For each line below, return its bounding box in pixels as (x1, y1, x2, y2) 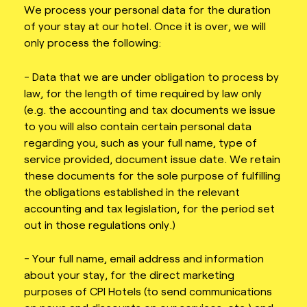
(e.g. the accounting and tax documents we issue (24, 102, 275, 116)
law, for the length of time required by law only (24, 86, 262, 99)
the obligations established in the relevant (24, 184, 240, 198)
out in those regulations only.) (24, 217, 175, 231)
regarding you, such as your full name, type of (24, 135, 257, 149)
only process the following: (24, 36, 161, 49)
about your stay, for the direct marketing (24, 268, 234, 282)
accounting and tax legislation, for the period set (24, 201, 275, 214)
